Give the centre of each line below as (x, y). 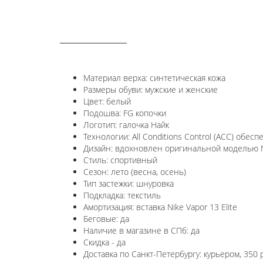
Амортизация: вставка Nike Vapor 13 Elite (160, 207)
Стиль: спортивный (120, 160)
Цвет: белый (107, 102)
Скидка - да (104, 242)
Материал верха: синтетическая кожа (154, 78)
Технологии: (108, 137)
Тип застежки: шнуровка (129, 184)
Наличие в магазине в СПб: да (141, 231)
